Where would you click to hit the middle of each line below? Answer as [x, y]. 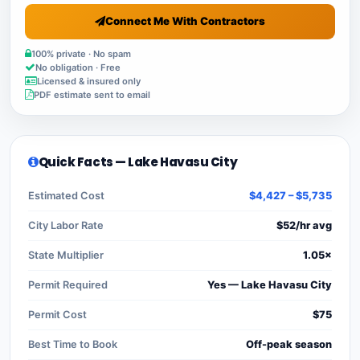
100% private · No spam [81, 53]
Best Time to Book [73, 344]
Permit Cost [57, 314]
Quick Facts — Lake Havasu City [138, 162]
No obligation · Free [78, 67]
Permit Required [68, 284]
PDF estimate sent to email [92, 94]
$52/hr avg [304, 225]
